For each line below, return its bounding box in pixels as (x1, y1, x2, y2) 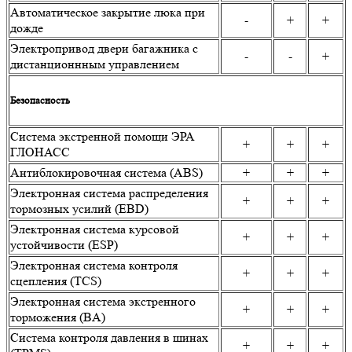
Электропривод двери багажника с (10, 41, 198, 57)
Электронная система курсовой (10, 222, 179, 237)
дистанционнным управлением (10, 57, 179, 72)
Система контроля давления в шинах (10, 330, 208, 346)
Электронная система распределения (10, 185, 208, 201)
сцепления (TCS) (10, 273, 101, 289)
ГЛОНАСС (10, 145, 70, 160)
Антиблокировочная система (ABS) (10, 165, 203, 181)
